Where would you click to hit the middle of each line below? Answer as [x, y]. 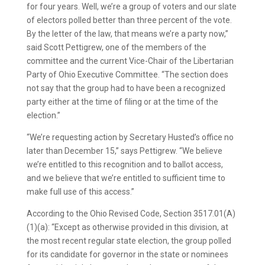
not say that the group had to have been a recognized [126, 88]
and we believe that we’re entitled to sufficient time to [126, 178]
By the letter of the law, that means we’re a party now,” [127, 34]
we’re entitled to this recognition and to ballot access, [125, 164]
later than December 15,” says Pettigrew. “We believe [124, 151]
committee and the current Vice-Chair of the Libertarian [130, 61]
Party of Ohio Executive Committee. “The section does [127, 75]
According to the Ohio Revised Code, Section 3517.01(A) [131, 214]
